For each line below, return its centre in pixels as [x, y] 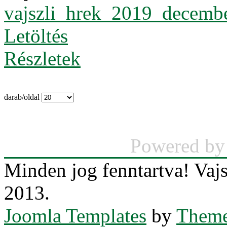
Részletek [42, 58]
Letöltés [36, 35]
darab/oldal [23, 97]
